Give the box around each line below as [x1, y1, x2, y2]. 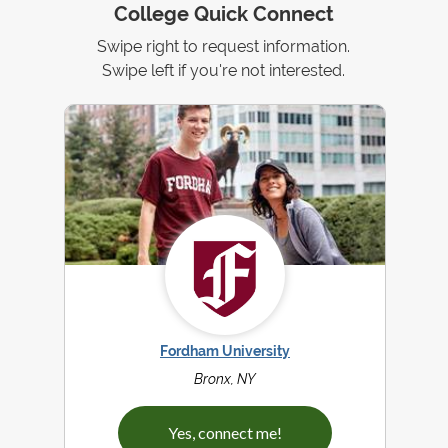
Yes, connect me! [167, 423, 282, 443]
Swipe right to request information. [97, 37, 351, 57]
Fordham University [159, 343, 290, 360]
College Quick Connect [113, 3, 334, 27]
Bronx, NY [193, 371, 256, 388]
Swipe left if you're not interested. [102, 61, 346, 81]
